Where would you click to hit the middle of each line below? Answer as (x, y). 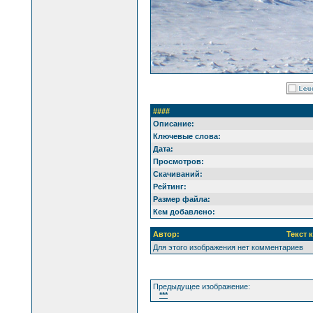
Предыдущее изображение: (202, 286)
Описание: (174, 123)
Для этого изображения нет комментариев (228, 247)
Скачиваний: (178, 174)
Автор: (166, 234)
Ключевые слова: (187, 136)
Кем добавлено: (184, 211)
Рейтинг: (170, 186)
